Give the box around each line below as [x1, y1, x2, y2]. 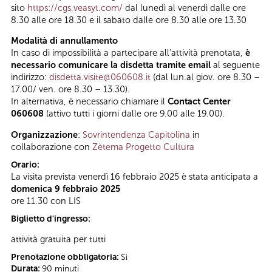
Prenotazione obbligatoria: [11, 252, 121, 263]
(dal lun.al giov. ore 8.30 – [151, 72, 260, 83]
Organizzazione [11, 129, 78, 140]
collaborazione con [11, 141, 92, 152]
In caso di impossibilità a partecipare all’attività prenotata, [11, 47, 245, 59]
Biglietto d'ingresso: [11, 213, 92, 224]
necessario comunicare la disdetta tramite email [11, 59, 213, 71]
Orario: [11, 159, 41, 170]
